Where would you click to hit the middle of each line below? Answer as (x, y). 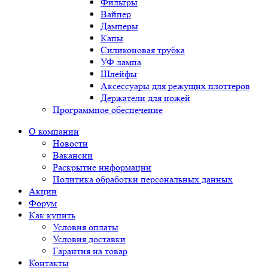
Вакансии (73, 155)
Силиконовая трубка (143, 50)
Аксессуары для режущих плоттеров (175, 86)
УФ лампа (121, 62)
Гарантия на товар (90, 251)
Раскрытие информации (102, 167)
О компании (54, 131)
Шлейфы (119, 74)
